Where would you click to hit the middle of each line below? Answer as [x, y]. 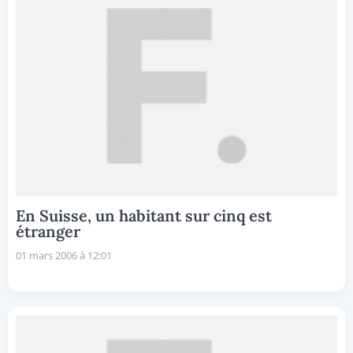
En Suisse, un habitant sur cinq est [144, 216]
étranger [48, 232]
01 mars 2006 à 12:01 [64, 256]
